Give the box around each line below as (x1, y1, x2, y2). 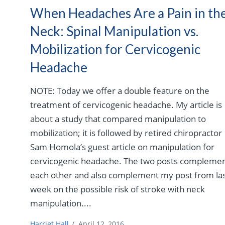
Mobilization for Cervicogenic (30, 41, 201, 58)
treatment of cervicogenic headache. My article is (30, 99, 222, 111)
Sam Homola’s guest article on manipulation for (30, 141, 215, 153)
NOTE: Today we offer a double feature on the (30, 85, 210, 97)
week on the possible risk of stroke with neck (30, 183, 205, 195)
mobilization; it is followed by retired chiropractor (30, 127, 222, 139)
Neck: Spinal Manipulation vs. (30, 23, 199, 40)
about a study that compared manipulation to (30, 113, 206, 125)
